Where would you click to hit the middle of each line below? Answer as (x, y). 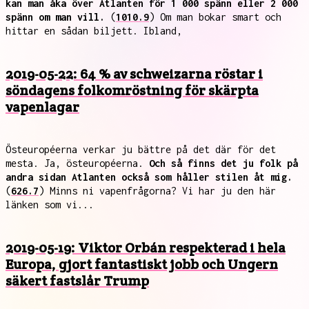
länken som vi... (50, 205)
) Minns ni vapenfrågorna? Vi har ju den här (157, 191)
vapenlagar (42, 107)
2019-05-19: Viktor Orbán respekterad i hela (146, 248)
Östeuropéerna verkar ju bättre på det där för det (141, 149)
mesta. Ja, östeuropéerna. (77, 163)
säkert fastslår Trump (77, 281)
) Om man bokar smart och (215, 17)
